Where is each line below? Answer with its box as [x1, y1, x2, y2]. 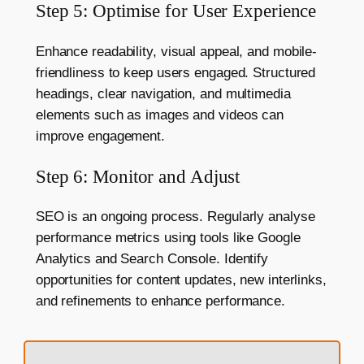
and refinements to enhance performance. [35, 293, 285, 310]
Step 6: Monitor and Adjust [35, 165, 240, 187]
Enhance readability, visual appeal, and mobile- [35, 43, 318, 59]
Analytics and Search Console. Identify [35, 251, 269, 267]
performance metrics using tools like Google [35, 230, 301, 246]
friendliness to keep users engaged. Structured [35, 64, 316, 80]
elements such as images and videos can [35, 106, 284, 123]
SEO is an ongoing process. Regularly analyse [35, 209, 315, 225]
